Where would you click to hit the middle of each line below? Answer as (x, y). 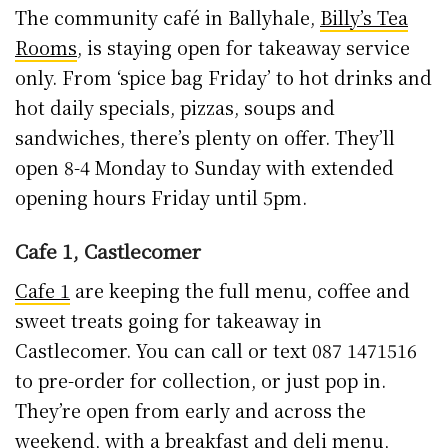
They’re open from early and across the (190, 409)
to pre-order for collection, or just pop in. (200, 379)
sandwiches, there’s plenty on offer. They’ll (205, 136)
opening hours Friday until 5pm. (161, 196)
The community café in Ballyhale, (167, 16)
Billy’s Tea (364, 16)
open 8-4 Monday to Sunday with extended (204, 166)
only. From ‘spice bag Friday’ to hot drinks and (223, 76)
